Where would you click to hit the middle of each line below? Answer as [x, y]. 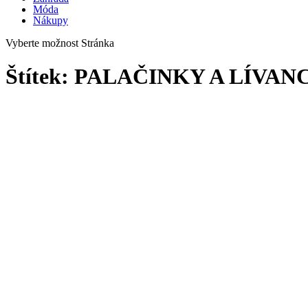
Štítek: [40, 76]
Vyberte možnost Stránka [60, 43]
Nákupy [51, 20]
